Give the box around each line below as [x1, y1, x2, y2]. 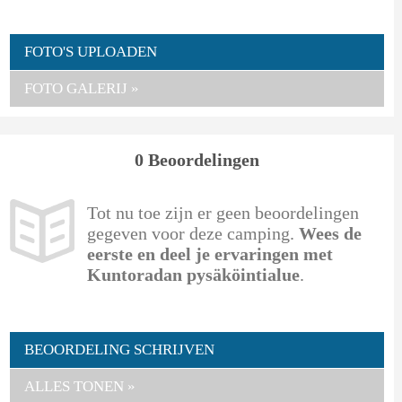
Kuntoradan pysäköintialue [86, 264, 300, 284]
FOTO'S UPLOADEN [23, 42, 157, 60]
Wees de [298, 223, 362, 243]
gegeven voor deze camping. [86, 223, 299, 243]
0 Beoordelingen [135, 149, 260, 170]
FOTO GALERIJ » [23, 79, 139, 97]
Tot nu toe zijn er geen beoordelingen [86, 202, 359, 223]
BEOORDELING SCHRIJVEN [23, 340, 214, 358]
